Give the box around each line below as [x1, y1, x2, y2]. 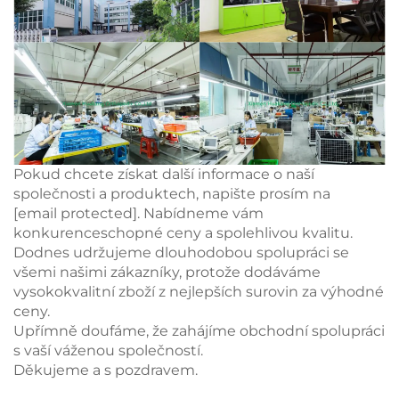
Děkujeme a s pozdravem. [13, 361, 198, 379]
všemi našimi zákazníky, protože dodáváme [13, 263, 321, 281]
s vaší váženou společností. [13, 341, 203, 359]
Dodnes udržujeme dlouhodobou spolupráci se [13, 243, 349, 261]
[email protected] [13, 204, 137, 222]
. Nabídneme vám [137, 204, 264, 222]
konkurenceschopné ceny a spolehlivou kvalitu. [13, 224, 353, 241]
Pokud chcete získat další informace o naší [13, 165, 314, 183]
